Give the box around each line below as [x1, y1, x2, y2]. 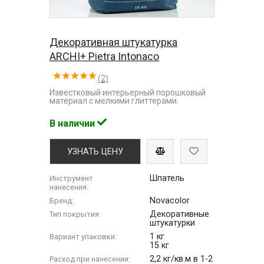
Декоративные [150, 209, 210, 219]
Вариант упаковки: [49, 232, 117, 241]
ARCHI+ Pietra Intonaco [49, 49, 160, 62]
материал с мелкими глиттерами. [49, 95, 179, 105]
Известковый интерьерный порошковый [49, 87, 206, 97]
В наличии [49, 117, 98, 129]
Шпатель [150, 173, 185, 183]
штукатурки [150, 217, 196, 228]
